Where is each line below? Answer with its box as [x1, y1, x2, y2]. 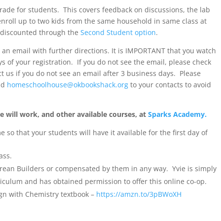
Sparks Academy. [148, 109, 207, 119]
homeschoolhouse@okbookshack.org [7, 79, 129, 89]
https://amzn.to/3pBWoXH [96, 189, 182, 199]
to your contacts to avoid [128, 79, 212, 89]
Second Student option [80, 27, 156, 37]
